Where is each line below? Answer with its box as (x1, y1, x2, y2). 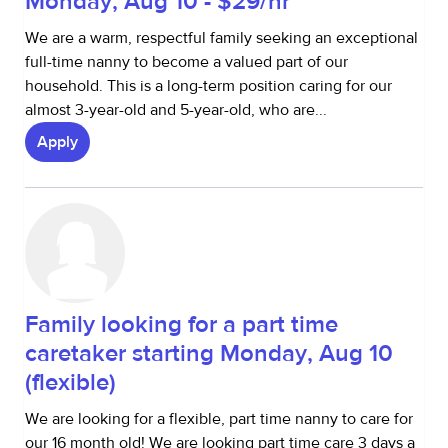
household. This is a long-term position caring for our (25, 76, 392, 96)
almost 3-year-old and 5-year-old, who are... (25, 100, 327, 120)
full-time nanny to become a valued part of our (25, 52, 348, 72)
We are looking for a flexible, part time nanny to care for (25, 409, 413, 429)
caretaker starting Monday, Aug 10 (25, 338, 393, 369)
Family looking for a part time (25, 309, 338, 340)
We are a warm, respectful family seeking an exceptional (25, 28, 418, 48)
